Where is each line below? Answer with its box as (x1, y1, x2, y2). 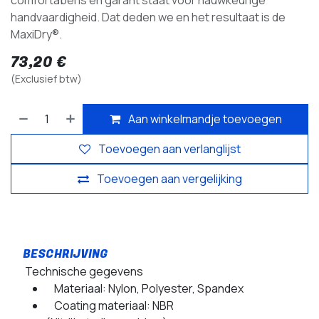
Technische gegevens (23, 263, 143, 280)
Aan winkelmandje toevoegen (127, 111, 282, 127)
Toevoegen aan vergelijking (96, 171, 242, 187)
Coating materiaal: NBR (46, 298, 174, 314)
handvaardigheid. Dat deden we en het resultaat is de (11, 9, 286, 26)
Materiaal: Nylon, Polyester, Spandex (46, 281, 244, 297)
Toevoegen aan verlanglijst (98, 141, 241, 157)
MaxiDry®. (11, 26, 62, 43)
